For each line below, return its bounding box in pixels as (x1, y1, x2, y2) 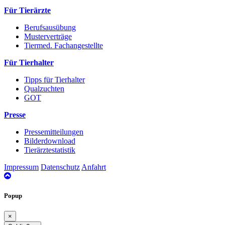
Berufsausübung (24, 23, 76, 32)
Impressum (4, 163, 39, 172)
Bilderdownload (24, 137, 75, 146)
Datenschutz (41, 163, 80, 172)
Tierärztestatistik (24, 146, 75, 155)
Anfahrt (81, 163, 106, 172)
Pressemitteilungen (24, 128, 83, 137)
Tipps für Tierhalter (24, 75, 85, 84)
